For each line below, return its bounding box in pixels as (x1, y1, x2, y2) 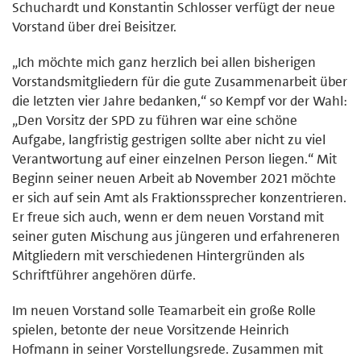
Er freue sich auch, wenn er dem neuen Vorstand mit (12, 207, 324, 226)
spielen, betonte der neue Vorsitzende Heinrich (12, 320, 289, 338)
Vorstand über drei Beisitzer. (12, 17, 176, 35)
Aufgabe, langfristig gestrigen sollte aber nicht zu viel (12, 130, 326, 148)
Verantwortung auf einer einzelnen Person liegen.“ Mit (12, 149, 337, 168)
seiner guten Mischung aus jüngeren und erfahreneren (12, 226, 340, 245)
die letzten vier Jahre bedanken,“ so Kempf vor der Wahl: (12, 91, 347, 110)
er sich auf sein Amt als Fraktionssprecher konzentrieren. (12, 188, 346, 206)
